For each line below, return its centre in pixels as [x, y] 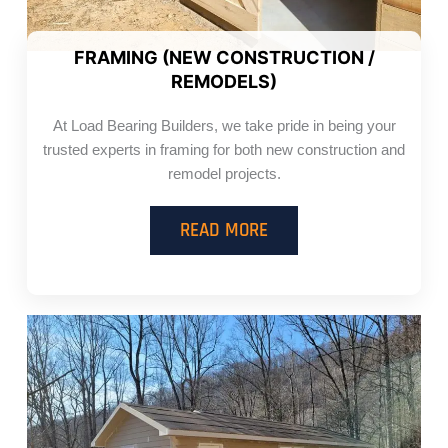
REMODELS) [224, 82]
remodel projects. [224, 174]
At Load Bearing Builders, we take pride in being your [224, 126]
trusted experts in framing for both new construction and [224, 150]
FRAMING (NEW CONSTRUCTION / [224, 58]
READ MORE [224, 231]
